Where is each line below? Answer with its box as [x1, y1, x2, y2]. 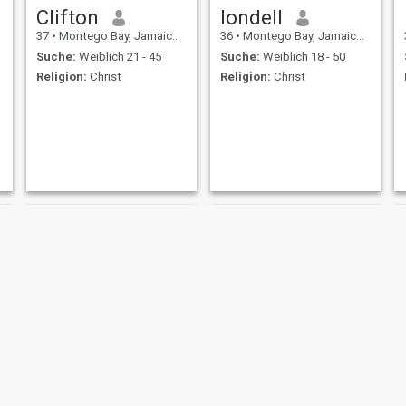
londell [219, 5, 283, 30]
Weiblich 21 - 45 [75, 49, 161, 63]
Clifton [35, 5, 99, 30]
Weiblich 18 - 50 [259, 49, 345, 63]
